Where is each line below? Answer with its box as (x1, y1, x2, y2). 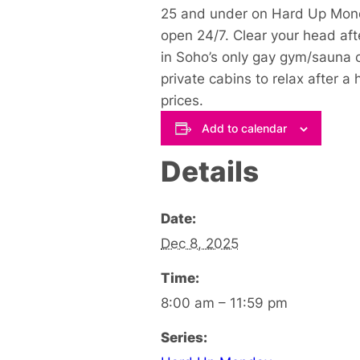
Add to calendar (201, 121, 287, 135)
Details (161, 153, 259, 188)
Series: (161, 328, 207, 346)
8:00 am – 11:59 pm (161, 293, 288, 311)
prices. (161, 92, 207, 109)
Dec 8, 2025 (161, 234, 239, 252)
